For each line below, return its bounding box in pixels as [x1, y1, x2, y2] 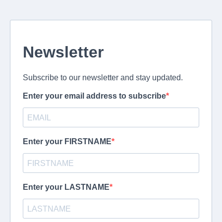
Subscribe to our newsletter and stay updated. [23, 73, 183, 82]
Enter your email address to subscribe [23, 92, 166, 100]
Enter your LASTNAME [23, 183, 110, 191]
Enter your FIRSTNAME [23, 137, 111, 146]
